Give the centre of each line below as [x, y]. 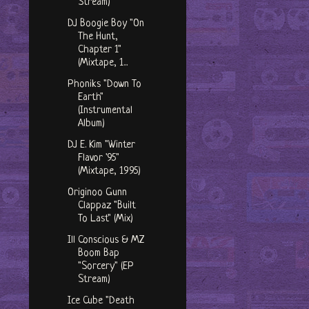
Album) [91, 124]
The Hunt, [98, 37]
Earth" [90, 98]
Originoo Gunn [97, 193]
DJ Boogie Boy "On [106, 24]
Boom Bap [98, 254]
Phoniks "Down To [104, 85]
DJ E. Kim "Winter [101, 146]
